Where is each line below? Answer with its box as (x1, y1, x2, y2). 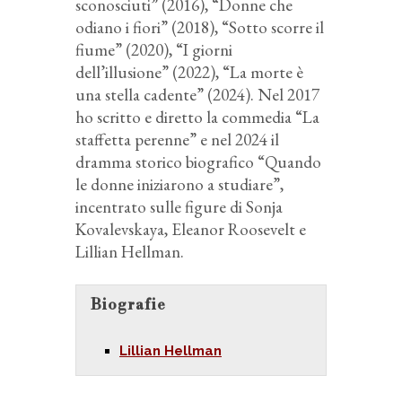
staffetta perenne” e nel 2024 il (75, 128, 279, 151)
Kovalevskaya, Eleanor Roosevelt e (75, 218, 306, 240)
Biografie (91, 296, 166, 314)
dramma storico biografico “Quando (75, 151, 321, 173)
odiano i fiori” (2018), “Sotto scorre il (75, 16, 324, 39)
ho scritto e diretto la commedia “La (75, 106, 319, 128)
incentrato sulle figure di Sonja (75, 196, 283, 218)
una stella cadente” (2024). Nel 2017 (75, 83, 319, 106)
